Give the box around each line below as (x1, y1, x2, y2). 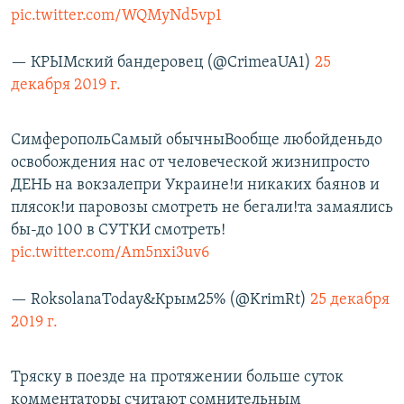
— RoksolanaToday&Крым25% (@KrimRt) (11, 291, 310, 309)
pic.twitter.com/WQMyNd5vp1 (11, 7, 222, 25)
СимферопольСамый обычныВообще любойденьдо (11, 132, 382, 150)
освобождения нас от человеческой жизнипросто (11, 154, 370, 172)
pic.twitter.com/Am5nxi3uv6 (11, 244, 209, 262)
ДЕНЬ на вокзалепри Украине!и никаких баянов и (11, 177, 380, 195)
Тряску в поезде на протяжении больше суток (11, 369, 344, 387)
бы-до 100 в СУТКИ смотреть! (11, 222, 225, 240)
